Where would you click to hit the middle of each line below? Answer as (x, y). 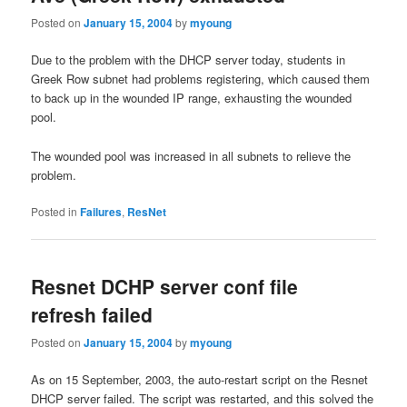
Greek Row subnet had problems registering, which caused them (201, 79)
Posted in (55, 211)
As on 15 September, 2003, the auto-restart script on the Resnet (200, 380)
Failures (101, 211)
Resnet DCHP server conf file (165, 286)
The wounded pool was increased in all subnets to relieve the (191, 155)
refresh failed (92, 314)
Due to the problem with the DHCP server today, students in (189, 60)
